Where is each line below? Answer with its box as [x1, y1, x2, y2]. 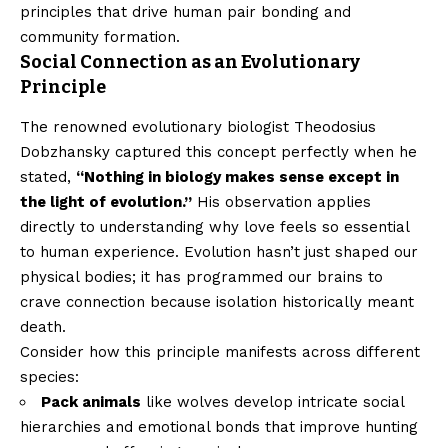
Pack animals [41, 392, 141, 411]
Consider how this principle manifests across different [20, 342, 420, 361]
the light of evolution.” [20, 192, 192, 211]
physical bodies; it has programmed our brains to [20, 267, 383, 286]
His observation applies [192, 192, 371, 211]
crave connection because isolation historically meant [20, 292, 414, 311]
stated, [20, 167, 76, 186]
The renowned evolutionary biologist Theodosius [20, 117, 376, 136]
